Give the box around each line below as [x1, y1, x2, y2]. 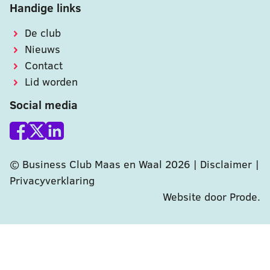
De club [25, 25, 61, 40]
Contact [25, 57, 63, 73]
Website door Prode [163, 189, 257, 205]
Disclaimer [200, 157, 252, 172]
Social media [10, 96, 78, 113]
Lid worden [25, 74, 78, 89]
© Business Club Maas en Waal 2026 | [10, 157, 200, 172]
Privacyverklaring [10, 173, 95, 189]
